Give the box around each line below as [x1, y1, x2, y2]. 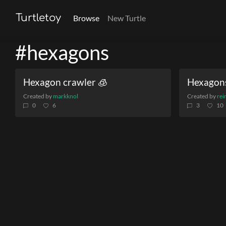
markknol [53, 92, 78, 100]
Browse [73, 13, 99, 23]
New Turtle [107, 13, 146, 23]
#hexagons [15, 40, 109, 65]
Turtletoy [16, 12, 61, 24]
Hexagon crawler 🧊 [23, 76, 107, 88]
